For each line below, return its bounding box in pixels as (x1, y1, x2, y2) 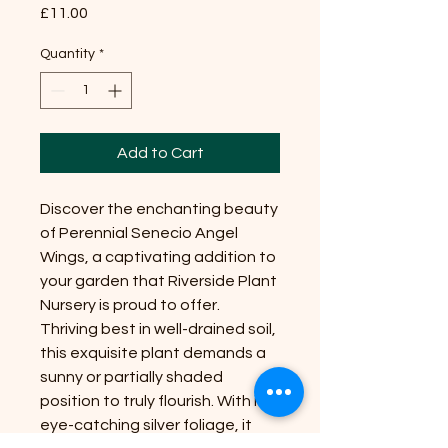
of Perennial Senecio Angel (40, 224, 238, 241)
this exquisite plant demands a (40, 344, 266, 361)
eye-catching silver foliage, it (40, 416, 252, 433)
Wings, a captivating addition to (40, 248, 276, 265)
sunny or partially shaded (40, 368, 223, 385)
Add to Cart (116, 144, 204, 161)
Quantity (40, 46, 95, 61)
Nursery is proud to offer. (40, 296, 220, 313)
